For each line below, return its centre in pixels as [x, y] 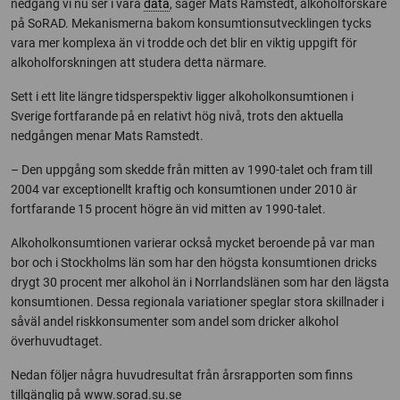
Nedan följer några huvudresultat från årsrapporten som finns [182, 375]
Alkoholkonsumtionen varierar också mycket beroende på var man [193, 243]
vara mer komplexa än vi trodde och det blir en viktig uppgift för [184, 43]
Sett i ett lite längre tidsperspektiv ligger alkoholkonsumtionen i [182, 96]
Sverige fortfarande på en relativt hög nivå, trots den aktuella [177, 116]
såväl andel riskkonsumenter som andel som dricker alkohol [175, 321]
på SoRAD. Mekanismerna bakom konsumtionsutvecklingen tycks [191, 23]
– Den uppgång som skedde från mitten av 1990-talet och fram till [192, 170]
